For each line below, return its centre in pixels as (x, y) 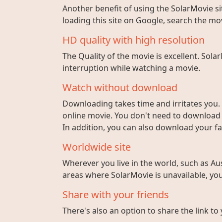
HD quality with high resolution (134, 40)
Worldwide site (97, 147)
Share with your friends (116, 194)
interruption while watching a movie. (131, 68)
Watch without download (120, 87)
